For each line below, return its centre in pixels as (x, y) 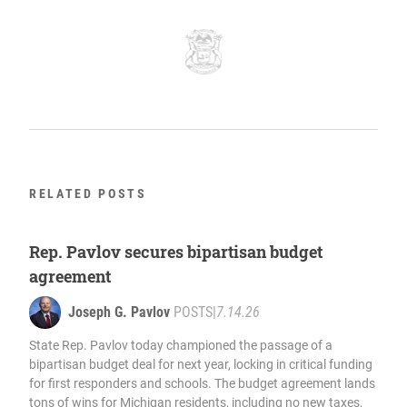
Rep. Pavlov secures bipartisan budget (176, 252)
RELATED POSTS (88, 194)
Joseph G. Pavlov (119, 313)
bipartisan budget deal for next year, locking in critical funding (201, 365)
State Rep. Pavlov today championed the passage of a (181, 346)
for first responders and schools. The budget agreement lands (202, 384)
